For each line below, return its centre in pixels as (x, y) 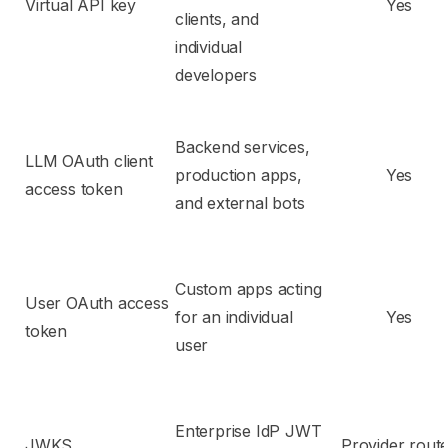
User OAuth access (97, 303)
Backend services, (242, 147)
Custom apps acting (248, 289)
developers (216, 75)
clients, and (217, 19)
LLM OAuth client (89, 161)
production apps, (238, 175)
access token (74, 189)
